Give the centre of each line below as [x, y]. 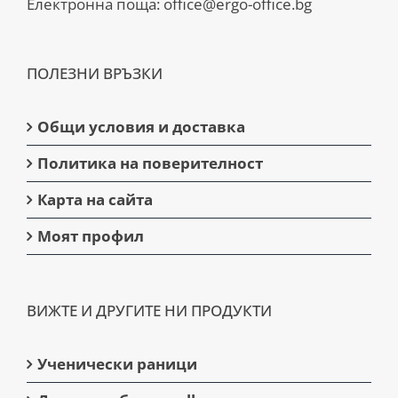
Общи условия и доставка [141, 126]
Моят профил [91, 235]
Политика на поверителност [150, 163]
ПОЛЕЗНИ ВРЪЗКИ [95, 73]
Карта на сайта [95, 199]
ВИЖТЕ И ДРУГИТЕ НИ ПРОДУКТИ [149, 310]
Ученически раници [117, 363]
